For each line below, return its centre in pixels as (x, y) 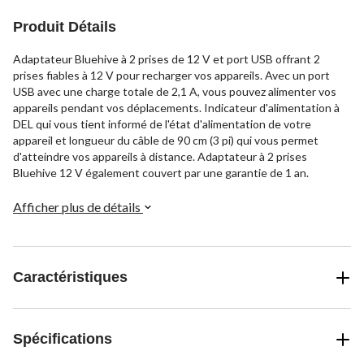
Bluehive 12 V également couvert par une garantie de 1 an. (161, 173)
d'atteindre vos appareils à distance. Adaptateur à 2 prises (160, 157)
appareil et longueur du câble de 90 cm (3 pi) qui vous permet (166, 141)
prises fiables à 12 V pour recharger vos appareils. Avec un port (171, 76)
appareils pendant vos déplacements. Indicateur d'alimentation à (176, 108)
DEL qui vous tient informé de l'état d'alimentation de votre (162, 124)
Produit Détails (65, 27)
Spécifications (63, 339)
